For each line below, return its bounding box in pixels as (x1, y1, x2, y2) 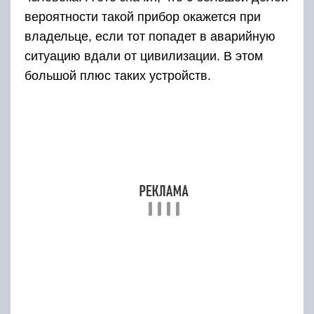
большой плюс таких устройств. (25, 69, 211, 83)
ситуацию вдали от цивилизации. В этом (25, 49, 263, 64)
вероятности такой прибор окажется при (25, 10, 261, 25)
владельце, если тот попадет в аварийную (25, 29, 275, 44)
